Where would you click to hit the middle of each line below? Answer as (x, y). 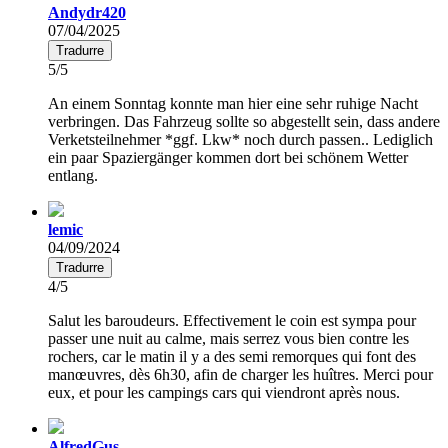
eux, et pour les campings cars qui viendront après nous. (224, 392)
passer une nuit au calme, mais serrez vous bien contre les (228, 338)
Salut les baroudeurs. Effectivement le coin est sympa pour (232, 320)
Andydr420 (87, 12)
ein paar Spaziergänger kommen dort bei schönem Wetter (228, 157)
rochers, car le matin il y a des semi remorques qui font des (232, 356)
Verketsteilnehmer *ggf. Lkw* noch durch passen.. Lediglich (240, 139)
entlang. (73, 175)
